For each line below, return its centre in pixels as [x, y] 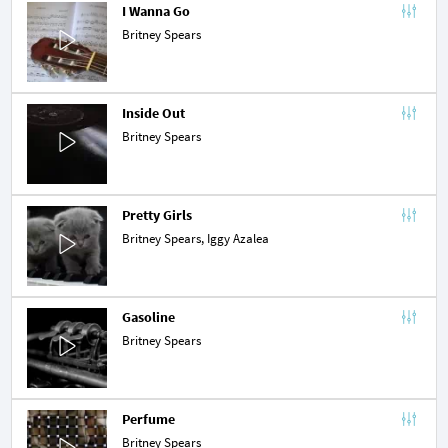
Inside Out [153, 112]
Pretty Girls [157, 214]
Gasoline [148, 316]
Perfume [148, 418]
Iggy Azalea [238, 238]
